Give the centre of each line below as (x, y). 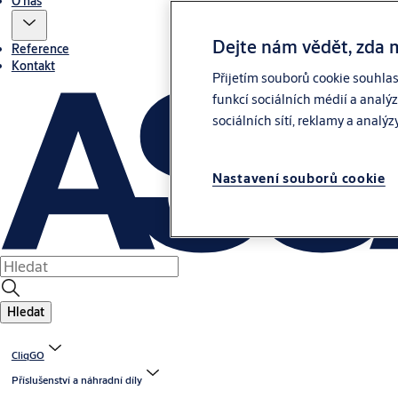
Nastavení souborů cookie (299, 178)
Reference (40, 49)
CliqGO (28, 355)
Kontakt (33, 66)
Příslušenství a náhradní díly (76, 380)
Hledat (26, 312)
